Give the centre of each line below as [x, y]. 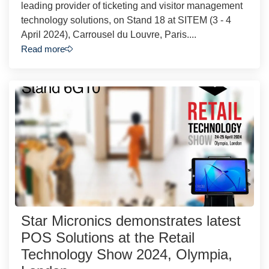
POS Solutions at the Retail [108, 237]
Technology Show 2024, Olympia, [127, 254]
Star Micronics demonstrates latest [131, 220]
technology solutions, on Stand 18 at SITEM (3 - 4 [126, 20]
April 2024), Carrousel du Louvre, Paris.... [109, 34]
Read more [43, 49]
